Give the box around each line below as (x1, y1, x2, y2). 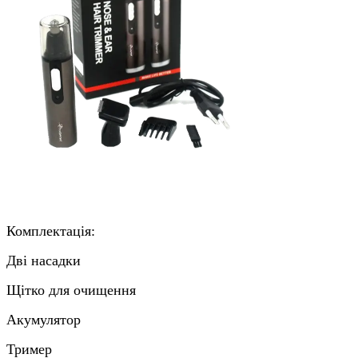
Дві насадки (6, 252, 81, 268)
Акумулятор (6, 311, 81, 328)
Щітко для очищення (6, 281, 136, 298)
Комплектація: (6, 222, 95, 239)
